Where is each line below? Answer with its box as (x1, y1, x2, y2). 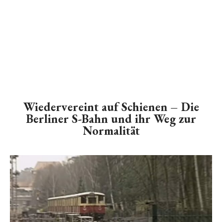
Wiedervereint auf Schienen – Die (23, 99, 199, 114)
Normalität (82, 123, 140, 138)
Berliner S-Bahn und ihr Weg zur (26, 111, 196, 126)
